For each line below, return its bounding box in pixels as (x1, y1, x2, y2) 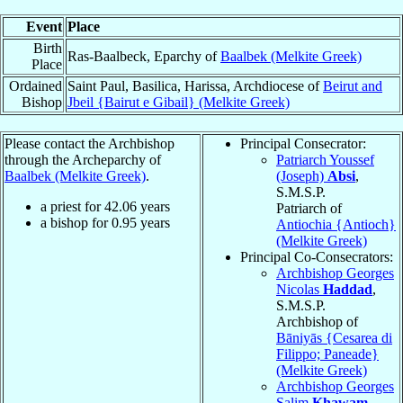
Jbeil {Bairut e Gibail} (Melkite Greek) (67, 94, 290, 110)
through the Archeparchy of (4, 151, 161, 167)
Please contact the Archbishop (4, 135, 175, 151)
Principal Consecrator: (240, 135, 366, 151)
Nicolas (276, 281, 323, 297)
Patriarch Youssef (276, 151, 374, 167)
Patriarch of (276, 200, 342, 216)
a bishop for (40, 214, 112, 230)
